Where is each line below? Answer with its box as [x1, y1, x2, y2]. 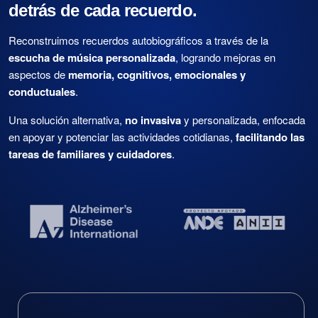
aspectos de [9, 67, 65, 82]
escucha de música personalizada [9, 50, 175, 66]
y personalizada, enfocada [181, 112, 305, 128]
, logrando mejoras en [175, 50, 275, 65]
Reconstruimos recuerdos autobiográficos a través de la [9, 33, 268, 48]
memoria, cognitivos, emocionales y [68, 67, 246, 83]
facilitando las [236, 129, 305, 146]
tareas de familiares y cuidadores [9, 146, 172, 163]
